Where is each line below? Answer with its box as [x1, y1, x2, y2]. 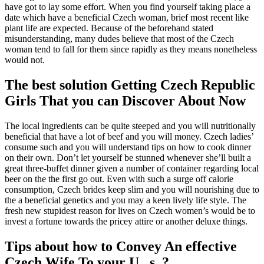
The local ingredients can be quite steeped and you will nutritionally [5, 120, 256, 131]
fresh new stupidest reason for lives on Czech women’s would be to [5, 205, 255, 216]
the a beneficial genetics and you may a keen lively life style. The [5, 194, 246, 205]
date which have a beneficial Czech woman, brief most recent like [5, 12, 249, 22]
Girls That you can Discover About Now [5, 93, 246, 108]
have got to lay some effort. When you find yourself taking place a [5, 1, 250, 12]
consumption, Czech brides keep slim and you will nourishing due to [5, 184, 259, 194]
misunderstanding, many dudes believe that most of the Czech [5, 33, 234, 44]
